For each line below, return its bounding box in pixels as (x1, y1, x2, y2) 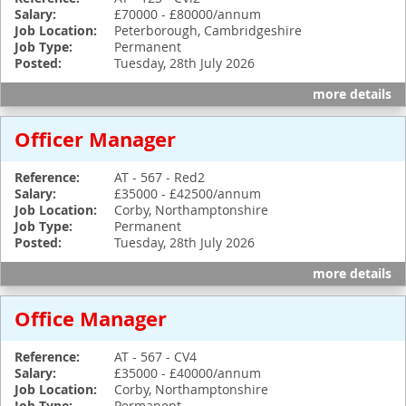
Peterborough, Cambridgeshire (114, 22, 302, 39)
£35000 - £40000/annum (114, 364, 261, 382)
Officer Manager (14, 125, 176, 153)
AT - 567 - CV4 (114, 348, 197, 365)
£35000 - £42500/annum (114, 185, 261, 202)
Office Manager (14, 304, 167, 333)
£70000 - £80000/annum (114, 5, 261, 23)
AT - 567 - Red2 (114, 169, 205, 186)
